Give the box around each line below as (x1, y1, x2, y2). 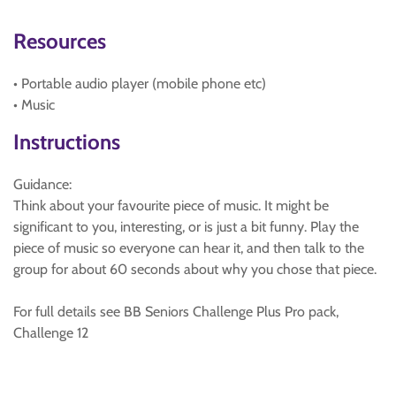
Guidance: (13, 176, 72, 193)
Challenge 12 (13, 324, 88, 341)
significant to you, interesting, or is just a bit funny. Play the (13, 218, 359, 235)
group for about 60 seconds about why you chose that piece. (13, 261, 377, 278)
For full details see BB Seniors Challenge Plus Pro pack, (13, 303, 339, 320)
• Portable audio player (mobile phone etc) (13, 75, 266, 92)
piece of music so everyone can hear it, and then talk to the (13, 240, 364, 256)
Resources (13, 28, 106, 54)
